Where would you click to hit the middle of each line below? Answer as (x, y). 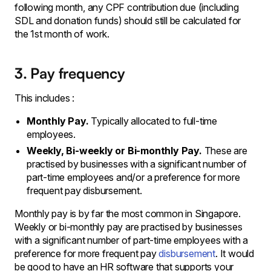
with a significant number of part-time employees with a (131, 240)
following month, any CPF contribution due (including (127, 7)
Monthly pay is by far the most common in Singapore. (128, 214)
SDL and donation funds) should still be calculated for (128, 21)
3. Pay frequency (70, 73)
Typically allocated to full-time (153, 121)
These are (224, 151)
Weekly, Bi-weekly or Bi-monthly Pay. (114, 151)
